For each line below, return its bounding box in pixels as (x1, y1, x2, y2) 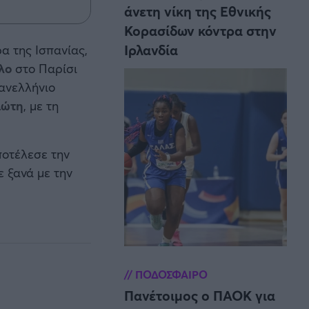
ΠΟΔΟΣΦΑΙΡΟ (132, 267, 208, 282)
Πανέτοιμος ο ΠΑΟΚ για (124, 286, 275, 306)
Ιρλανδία (124, 41, 178, 60)
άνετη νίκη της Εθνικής (124, 2, 271, 21)
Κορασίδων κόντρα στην (124, 21, 277, 41)
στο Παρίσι (11, 60, 77, 77)
